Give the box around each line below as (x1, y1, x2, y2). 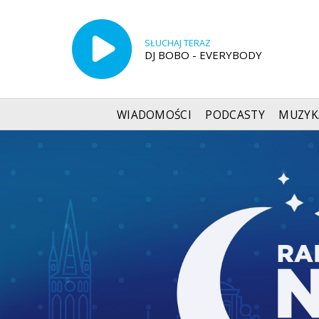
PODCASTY (205, 107, 265, 122)
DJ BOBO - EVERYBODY (144, 47, 262, 62)
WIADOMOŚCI (116, 107, 192, 122)
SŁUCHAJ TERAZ (144, 36, 211, 49)
